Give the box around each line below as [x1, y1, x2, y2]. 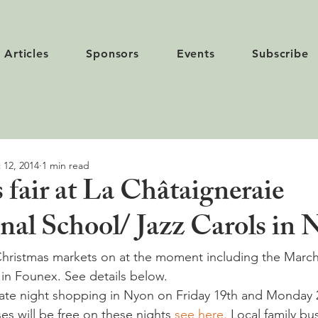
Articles [4, 47, 49, 60]
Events [176, 47, 215, 60]
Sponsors [86, 47, 139, 60]
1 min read [42, 158, 89, 172]
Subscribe [252, 47, 309, 60]
